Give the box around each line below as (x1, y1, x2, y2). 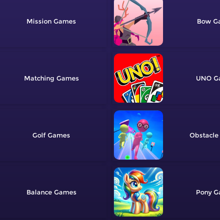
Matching (24, 74, 55, 82)
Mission (27, 17, 52, 26)
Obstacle (189, 131, 219, 139)
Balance (26, 188, 52, 196)
